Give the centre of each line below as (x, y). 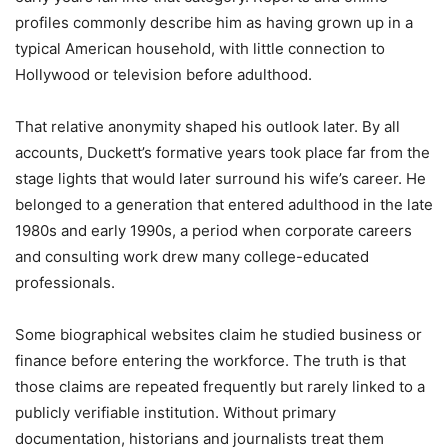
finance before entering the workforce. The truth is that (210, 360)
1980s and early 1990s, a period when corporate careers (213, 230)
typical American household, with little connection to (200, 48)
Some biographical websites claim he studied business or (218, 334)
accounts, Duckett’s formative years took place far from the (222, 152)
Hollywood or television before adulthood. (163, 74)
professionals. (65, 282)
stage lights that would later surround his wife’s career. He (220, 178)
